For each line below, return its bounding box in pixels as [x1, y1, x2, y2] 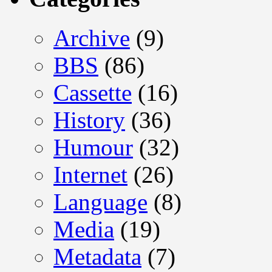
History [53, 106, 125, 133]
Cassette [53, 79, 132, 106]
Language [53, 188, 148, 215]
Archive [53, 24, 130, 51]
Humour [53, 134, 133, 160]
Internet [53, 161, 127, 188]
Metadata [53, 243, 141, 270]
